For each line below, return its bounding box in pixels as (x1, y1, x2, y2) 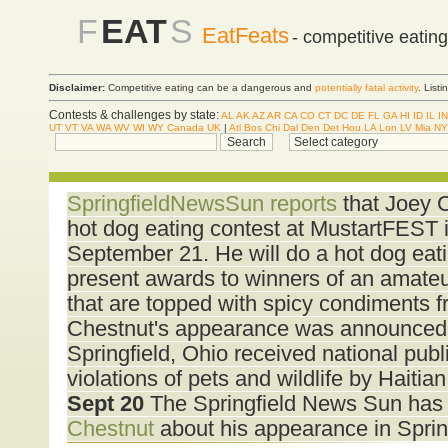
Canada (167, 121, 204, 133)
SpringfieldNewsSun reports (66, 191, 337, 216)
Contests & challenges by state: (49, 107, 219, 122)
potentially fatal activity (315, 82, 418, 94)
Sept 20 (66, 391, 144, 416)
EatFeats (202, 23, 289, 48)
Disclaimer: (49, 82, 105, 94)
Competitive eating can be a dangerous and (105, 82, 315, 94)
